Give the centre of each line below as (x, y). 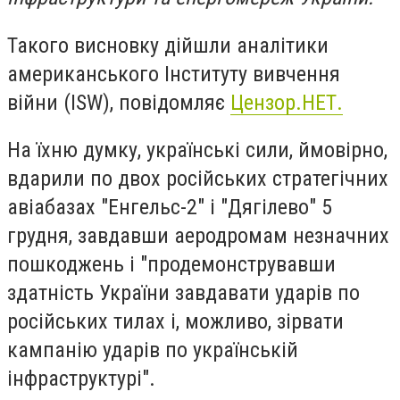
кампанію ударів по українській (153, 350)
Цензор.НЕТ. (287, 102)
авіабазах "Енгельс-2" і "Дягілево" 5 (170, 208)
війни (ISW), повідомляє (119, 102)
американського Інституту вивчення (174, 74)
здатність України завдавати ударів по (183, 293)
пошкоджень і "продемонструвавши (171, 265)
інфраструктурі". (81, 379)
